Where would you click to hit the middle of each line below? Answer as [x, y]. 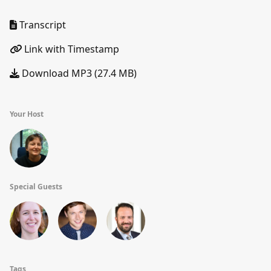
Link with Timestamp [70, 49]
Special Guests [36, 187]
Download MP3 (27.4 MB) [78, 73]
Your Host [27, 114]
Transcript [41, 25]
